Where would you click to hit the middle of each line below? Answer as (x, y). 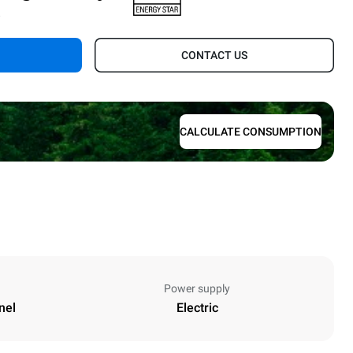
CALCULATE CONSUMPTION (251, 132)
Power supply (197, 288)
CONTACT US (214, 55)
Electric (197, 308)
